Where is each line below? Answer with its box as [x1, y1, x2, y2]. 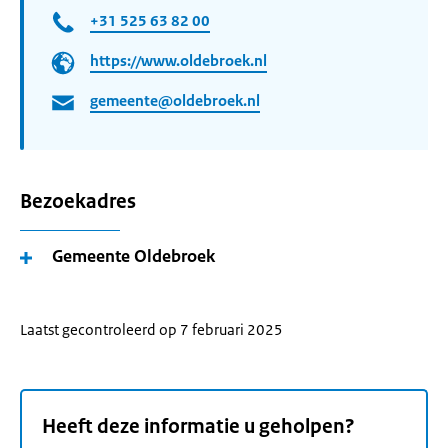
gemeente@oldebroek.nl [90, 91, 260, 111]
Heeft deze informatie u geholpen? [42, 414, 355, 440]
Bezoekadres [20, 189, 136, 214]
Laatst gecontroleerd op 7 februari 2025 [20, 320, 283, 339]
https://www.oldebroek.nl [90, 51, 267, 71]
